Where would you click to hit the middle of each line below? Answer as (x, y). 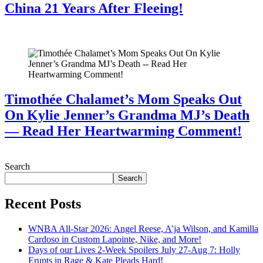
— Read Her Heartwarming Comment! (123, 131)
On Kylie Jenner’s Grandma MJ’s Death (127, 115)
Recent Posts (43, 203)
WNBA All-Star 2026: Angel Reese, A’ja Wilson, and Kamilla (143, 228)
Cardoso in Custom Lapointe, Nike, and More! (115, 239)
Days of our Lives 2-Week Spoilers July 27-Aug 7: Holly (134, 249)
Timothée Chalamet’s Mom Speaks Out (123, 99)
